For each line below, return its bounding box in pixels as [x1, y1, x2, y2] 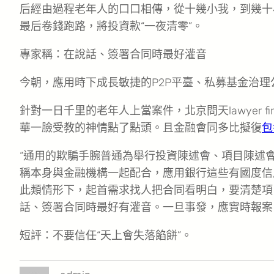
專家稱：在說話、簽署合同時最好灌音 [20, 48, 207, 62]
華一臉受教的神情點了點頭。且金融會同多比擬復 [20, 121, 262, 135]
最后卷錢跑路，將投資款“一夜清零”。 [20, 20, 203, 34]
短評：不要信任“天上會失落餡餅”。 [20, 229, 192, 243]
